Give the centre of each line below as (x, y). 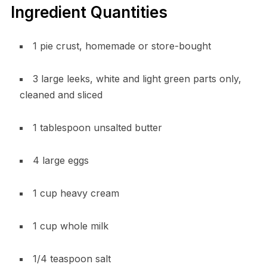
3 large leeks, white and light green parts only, (137, 79)
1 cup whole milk (70, 226)
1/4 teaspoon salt (72, 259)
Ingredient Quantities (89, 13)
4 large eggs (60, 161)
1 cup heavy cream (76, 193)
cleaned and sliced (61, 95)
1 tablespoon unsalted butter (97, 128)
